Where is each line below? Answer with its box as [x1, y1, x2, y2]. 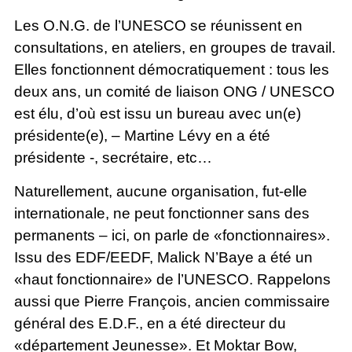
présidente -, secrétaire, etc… [13, 149, 212, 167]
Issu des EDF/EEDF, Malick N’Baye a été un [13, 248, 313, 266]
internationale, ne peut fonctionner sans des [13, 204, 310, 222]
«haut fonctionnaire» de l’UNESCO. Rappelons [13, 270, 331, 288]
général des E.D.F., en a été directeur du [13, 314, 286, 332]
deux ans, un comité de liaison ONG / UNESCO [13, 83, 335, 101]
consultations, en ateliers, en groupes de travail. [13, 39, 335, 57]
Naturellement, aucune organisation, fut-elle [13, 182, 307, 200]
